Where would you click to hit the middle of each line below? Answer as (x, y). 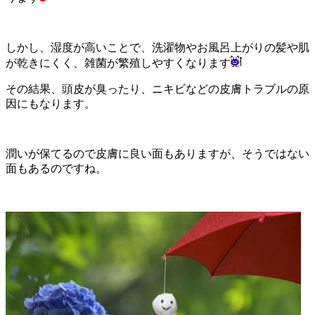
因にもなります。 (51, 104)
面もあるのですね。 (56, 169)
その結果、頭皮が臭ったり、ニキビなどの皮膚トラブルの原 (157, 89)
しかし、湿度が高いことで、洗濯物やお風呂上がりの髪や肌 (157, 48)
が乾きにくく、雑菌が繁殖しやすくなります (118, 63)
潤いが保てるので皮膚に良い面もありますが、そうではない (157, 154)
